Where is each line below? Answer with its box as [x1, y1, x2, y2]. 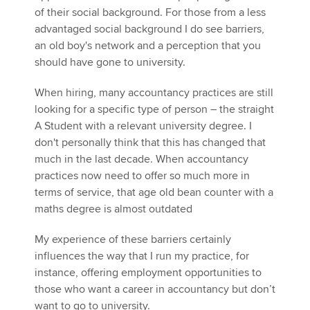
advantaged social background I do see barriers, [35, 22, 264, 37]
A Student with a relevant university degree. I [35, 119, 252, 134]
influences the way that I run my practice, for [35, 249, 249, 264]
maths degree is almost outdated [35, 202, 195, 217]
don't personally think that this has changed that [35, 136, 266, 150]
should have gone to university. [35, 55, 188, 70]
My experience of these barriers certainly [35, 232, 231, 247]
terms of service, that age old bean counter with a [35, 185, 273, 200]
